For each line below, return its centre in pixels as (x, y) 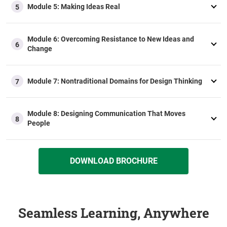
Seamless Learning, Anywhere (113, 213)
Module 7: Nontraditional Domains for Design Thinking (115, 81)
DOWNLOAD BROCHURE (113, 161)
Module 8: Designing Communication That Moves (106, 113)
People (39, 123)
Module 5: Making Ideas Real (74, 6)
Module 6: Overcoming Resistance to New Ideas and (111, 39)
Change (40, 48)
